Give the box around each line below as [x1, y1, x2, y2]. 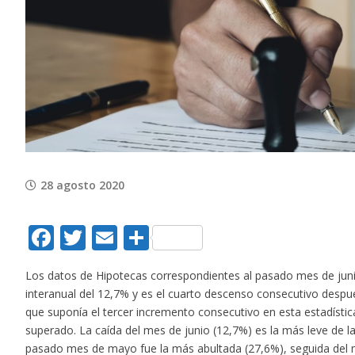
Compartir [149, 219, 269, 254]
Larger [25, 12, 58, 28]
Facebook [54, 219, 166, 254]
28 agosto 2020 [40, 177, 124, 193]
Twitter [86, 219, 170, 254]
